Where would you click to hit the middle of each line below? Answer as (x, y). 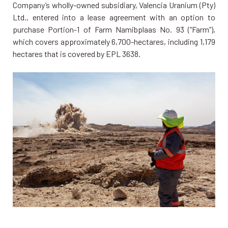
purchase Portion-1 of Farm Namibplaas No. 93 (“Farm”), (114, 29)
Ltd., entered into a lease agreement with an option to (114, 17)
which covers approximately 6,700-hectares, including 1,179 (114, 41)
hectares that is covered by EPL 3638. (77, 53)
